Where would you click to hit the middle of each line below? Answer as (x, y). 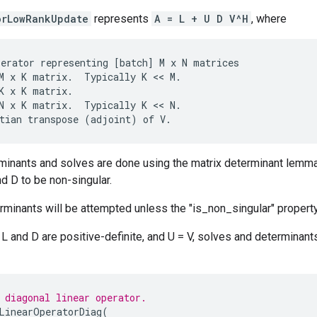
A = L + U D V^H (201, 18)
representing (74, 62)
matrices (216, 62)
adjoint (111, 119)
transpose (53, 119)
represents (121, 18)
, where (269, 18)
